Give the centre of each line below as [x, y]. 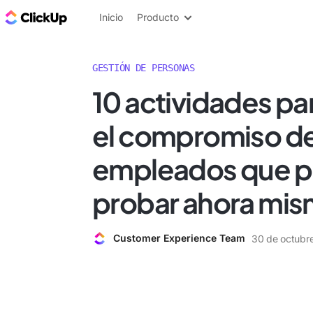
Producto [158, 17]
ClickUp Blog [105, 17]
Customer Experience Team [179, 238]
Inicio [111, 17]
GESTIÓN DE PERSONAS [144, 68]
